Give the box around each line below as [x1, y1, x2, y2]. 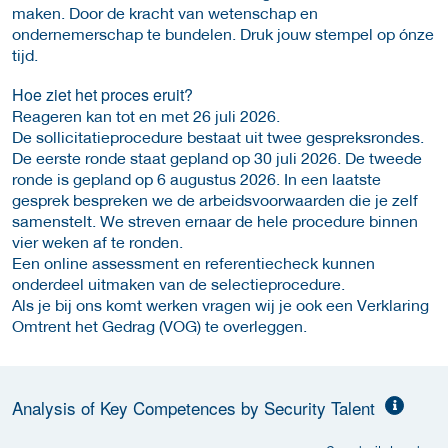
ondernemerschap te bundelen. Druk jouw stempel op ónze [12, 23, 434, 43]
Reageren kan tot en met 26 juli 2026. [12, 105, 280, 125]
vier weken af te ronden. [12, 231, 183, 251]
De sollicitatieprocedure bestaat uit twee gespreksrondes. [12, 126, 424, 146]
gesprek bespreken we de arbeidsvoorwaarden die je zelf [12, 189, 418, 209]
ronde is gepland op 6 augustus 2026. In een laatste [12, 168, 381, 188]
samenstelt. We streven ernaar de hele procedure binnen [12, 210, 418, 230]
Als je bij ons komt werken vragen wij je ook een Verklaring [12, 294, 429, 314]
